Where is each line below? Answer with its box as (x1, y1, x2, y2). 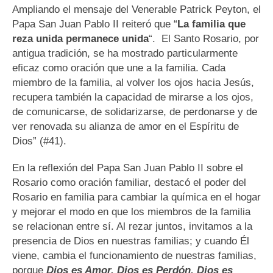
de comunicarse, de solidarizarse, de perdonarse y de (12, 106, 257, 118)
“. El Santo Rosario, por (149, 33, 259, 45)
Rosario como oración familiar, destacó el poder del (12, 177, 246, 189)
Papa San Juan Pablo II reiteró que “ (12, 18, 177, 30)
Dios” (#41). (12, 135, 66, 147)
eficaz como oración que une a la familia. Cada (12, 62, 225, 74)
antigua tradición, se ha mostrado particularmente (12, 48, 238, 60)
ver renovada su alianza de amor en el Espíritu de (12, 121, 239, 133)
